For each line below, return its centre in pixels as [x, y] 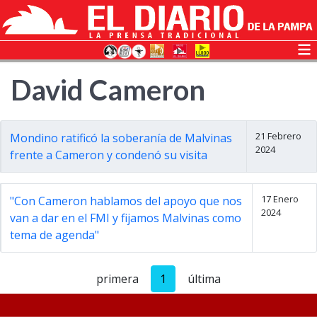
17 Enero [280, 199]
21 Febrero [279, 136]
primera [117, 279]
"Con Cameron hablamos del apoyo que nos [126, 201]
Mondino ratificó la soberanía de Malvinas [121, 138]
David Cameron [108, 90]
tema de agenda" [54, 235]
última [204, 279]
